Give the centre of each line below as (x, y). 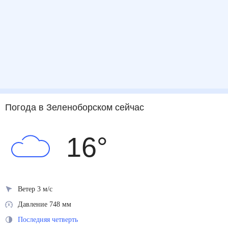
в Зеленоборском (76, 107)
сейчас (130, 107)
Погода (22, 107)
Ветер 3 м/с (37, 189)
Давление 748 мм (47, 204)
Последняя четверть (52, 219)
